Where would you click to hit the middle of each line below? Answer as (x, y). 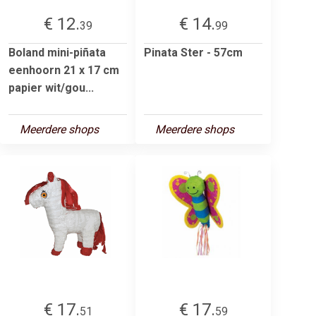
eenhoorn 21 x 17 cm (64, 70)
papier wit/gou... (51, 87)
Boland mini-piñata (57, 52)
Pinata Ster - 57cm (193, 52)
